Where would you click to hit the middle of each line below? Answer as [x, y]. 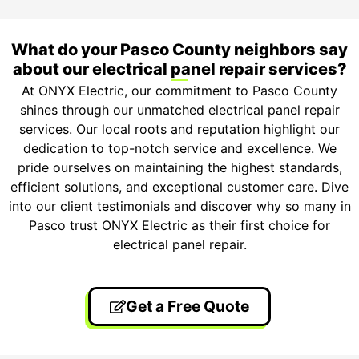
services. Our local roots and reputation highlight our [179, 129]
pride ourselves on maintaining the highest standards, [179, 168]
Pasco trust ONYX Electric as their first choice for [179, 226]
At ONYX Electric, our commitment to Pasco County [179, 91]
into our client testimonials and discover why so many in [179, 206]
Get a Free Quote [187, 306]
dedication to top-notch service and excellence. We [179, 149]
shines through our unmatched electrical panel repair [179, 110]
